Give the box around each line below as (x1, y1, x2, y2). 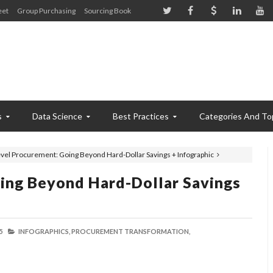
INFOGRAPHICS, (18, 227, 70, 235)
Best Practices (113, 111, 169, 121)
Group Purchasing (17, 6, 76, 15)
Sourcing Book (84, 6, 131, 15)
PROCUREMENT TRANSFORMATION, (71, 227, 190, 235)
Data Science (32, 111, 82, 121)
